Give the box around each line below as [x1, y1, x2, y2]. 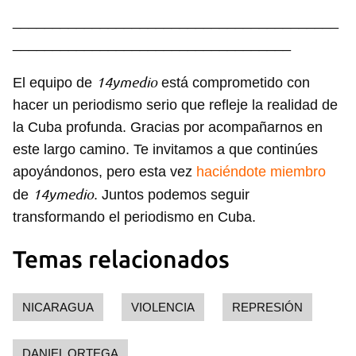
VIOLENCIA [131, 300, 195, 315]
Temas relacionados [13, 246, 230, 273]
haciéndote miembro [192, 164, 326, 180]
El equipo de [13, 75, 96, 91]
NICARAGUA [22, 300, 94, 315]
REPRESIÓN [232, 300, 303, 315]
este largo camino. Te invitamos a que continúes [13, 141, 318, 158]
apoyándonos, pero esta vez [13, 164, 192, 180]
